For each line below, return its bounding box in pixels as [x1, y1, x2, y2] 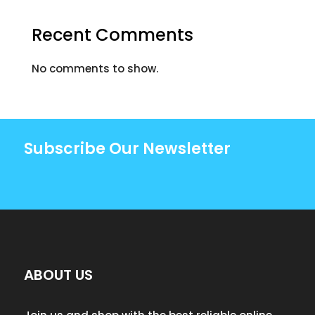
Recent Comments [31, 23, 193, 47]
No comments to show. [31, 61, 158, 77]
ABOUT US [23, 265, 93, 285]
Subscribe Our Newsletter [23, 138, 231, 160]
